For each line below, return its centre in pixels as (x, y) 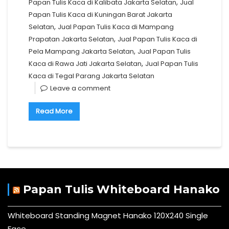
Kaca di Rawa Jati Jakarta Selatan (85, 64)
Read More (54, 111)
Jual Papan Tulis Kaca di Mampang (116, 27)
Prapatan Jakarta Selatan (71, 39)
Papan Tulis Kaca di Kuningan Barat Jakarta (100, 15)
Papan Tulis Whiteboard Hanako (121, 190)
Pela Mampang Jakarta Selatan (81, 52)
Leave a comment (80, 88)
